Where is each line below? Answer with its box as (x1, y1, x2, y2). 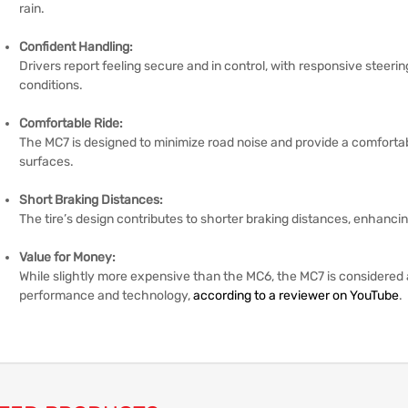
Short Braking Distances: (19, 191, 163, 208)
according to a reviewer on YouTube (193, 287, 399, 303)
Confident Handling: (19, 38, 133, 55)
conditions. (19, 76, 83, 93)
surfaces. (19, 153, 74, 169)
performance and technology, (19, 287, 193, 303)
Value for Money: (19, 249, 116, 265)
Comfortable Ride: (19, 115, 123, 131)
